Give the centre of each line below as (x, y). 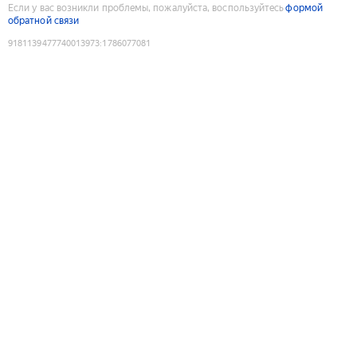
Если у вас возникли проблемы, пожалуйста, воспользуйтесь (146, 8)
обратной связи (44, 20)
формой (304, 8)
